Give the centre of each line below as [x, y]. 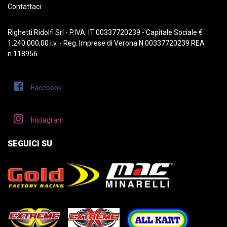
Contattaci [24, 7]
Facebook [46, 88]
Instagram [47, 120]
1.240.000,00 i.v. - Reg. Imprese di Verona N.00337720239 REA [106, 43]
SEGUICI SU [30, 144]
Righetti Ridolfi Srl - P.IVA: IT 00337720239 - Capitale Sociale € [105, 32]
